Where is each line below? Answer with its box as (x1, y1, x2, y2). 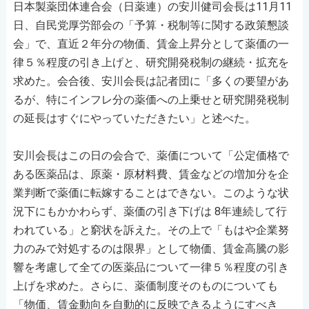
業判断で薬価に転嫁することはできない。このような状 (12, 186, 289, 199)
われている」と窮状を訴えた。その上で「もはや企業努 (12, 223, 289, 237)
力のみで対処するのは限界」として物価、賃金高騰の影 (12, 241, 289, 255)
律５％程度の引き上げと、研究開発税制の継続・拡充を (12, 55, 289, 69)
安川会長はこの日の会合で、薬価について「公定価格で (12, 148, 289, 162)
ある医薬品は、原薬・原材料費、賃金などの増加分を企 (12, 167, 289, 181)
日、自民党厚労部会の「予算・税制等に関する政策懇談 (12, 18, 289, 32)
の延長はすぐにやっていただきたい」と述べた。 (12, 111, 256, 125)
